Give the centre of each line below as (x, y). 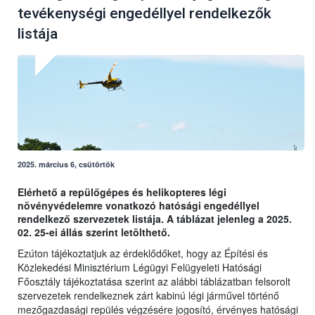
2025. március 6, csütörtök (66, 165)
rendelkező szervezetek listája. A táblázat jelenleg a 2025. (155, 219)
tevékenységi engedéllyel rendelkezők (144, 14)
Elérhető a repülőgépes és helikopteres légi (122, 192)
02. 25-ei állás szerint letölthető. (94, 232)
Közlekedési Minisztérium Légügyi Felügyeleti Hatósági (140, 268)
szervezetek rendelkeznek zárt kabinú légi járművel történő (148, 296)
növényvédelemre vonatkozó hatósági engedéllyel (139, 206)
